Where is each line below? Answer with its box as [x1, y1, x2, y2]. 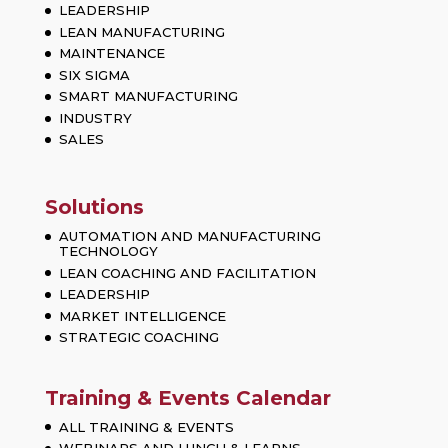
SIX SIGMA [58, 66, 130, 83]
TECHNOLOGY [58, 243, 158, 260]
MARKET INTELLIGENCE [58, 307, 226, 324]
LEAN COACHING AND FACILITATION [58, 264, 316, 281]
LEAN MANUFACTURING [58, 23, 225, 40]
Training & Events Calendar [44, 385, 331, 410]
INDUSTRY [58, 109, 132, 126]
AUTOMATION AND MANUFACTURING [58, 228, 321, 245]
